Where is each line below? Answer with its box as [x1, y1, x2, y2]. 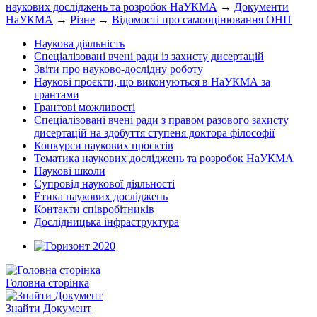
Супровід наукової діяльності [34, 178, 175, 190]
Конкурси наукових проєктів [34, 139, 173, 152]
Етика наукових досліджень [34, 190, 168, 203]
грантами [34, 88, 79, 101]
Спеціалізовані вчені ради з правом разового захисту [34, 114, 289, 127]
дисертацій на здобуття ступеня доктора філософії [34, 127, 275, 139]
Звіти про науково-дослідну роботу [34, 63, 203, 76]
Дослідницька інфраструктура [34, 216, 179, 229]
